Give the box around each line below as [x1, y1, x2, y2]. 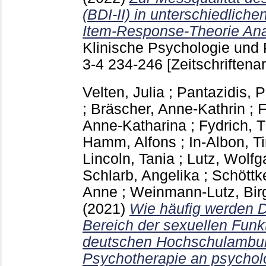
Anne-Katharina [83, 117, 186, 134]
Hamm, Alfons [83, 134, 176, 150]
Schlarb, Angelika [83, 167, 199, 183]
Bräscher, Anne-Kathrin [91, 100, 245, 117]
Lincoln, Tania [83, 150, 175, 167]
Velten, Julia [83, 84, 164, 100]
